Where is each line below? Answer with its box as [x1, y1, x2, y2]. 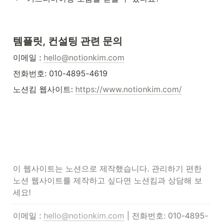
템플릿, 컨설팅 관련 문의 [13, 35, 122, 48]
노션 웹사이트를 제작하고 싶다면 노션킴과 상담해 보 [13, 175, 202, 186]
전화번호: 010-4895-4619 [13, 68, 108, 79]
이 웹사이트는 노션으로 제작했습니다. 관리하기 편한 [13, 164, 202, 174]
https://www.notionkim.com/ [75, 84, 182, 95]
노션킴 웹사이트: [13, 84, 75, 95]
